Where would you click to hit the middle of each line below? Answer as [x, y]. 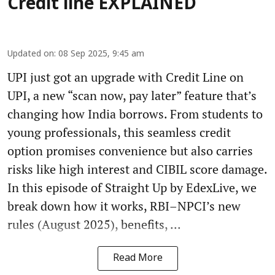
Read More [137, 259]
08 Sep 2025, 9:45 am [101, 55]
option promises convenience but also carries [130, 151]
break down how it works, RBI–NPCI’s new [124, 206]
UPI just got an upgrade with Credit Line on [126, 77]
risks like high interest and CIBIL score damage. [137, 169]
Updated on [31, 55]
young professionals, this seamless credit [119, 133]
